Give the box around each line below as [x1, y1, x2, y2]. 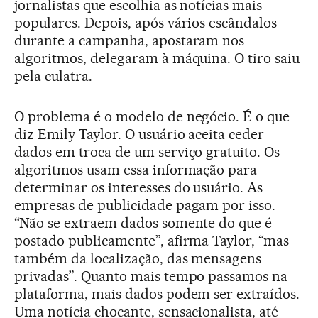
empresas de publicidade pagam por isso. [14, 196, 276, 214]
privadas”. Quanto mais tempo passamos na [14, 267, 288, 285]
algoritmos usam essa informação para [14, 160, 258, 178]
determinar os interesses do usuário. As [14, 178, 263, 196]
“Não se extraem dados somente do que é [14, 214, 273, 231]
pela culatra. [14, 67, 92, 84]
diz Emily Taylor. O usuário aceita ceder [14, 125, 265, 143]
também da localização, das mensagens [14, 249, 262, 267]
